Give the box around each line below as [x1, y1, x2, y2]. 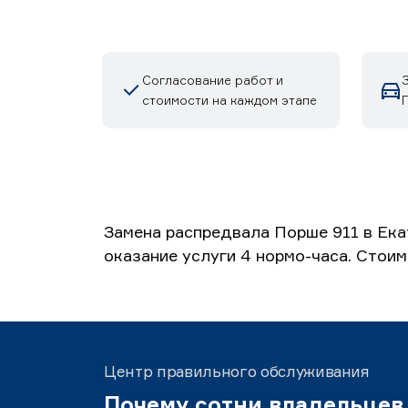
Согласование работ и [141, 72, 283, 87]
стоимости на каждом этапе [141, 92, 317, 107]
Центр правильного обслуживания [104, 362, 370, 381]
